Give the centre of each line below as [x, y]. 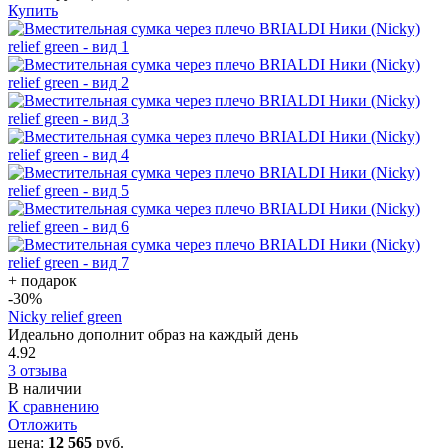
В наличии [45, 388]
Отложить [42, 424]
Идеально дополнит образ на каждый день [153, 334]
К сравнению [53, 406]
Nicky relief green [65, 316]
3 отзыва [37, 370]
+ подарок [42, 280]
